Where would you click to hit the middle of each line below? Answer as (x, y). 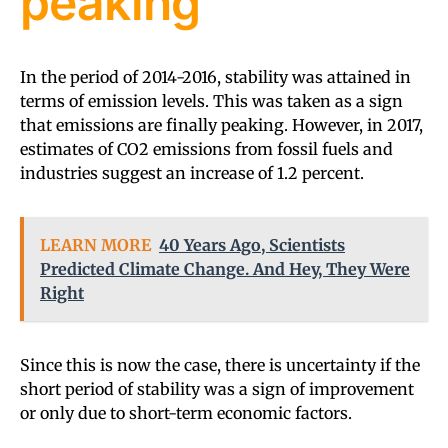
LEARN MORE (95, 244)
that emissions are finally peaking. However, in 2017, (221, 124)
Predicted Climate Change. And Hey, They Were (225, 268)
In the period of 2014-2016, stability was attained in (215, 76)
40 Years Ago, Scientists (252, 244)
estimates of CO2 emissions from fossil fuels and (206, 148)
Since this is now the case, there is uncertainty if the (220, 364)
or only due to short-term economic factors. (186, 412)
